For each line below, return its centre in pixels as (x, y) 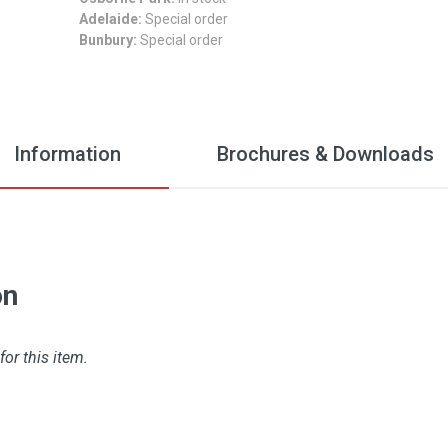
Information (67, 154)
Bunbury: (108, 40)
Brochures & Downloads (325, 154)
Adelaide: (110, 19)
